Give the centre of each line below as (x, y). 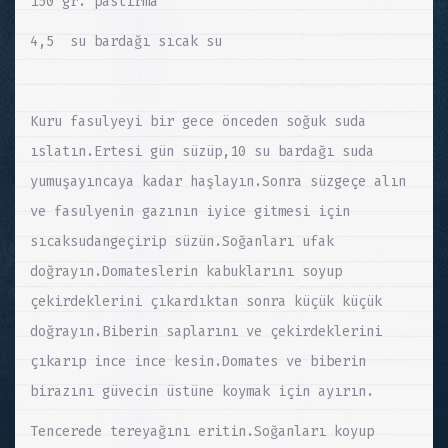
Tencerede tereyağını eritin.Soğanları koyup (202, 432)
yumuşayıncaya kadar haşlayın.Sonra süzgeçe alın (218, 182)
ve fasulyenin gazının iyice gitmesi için (190, 212)
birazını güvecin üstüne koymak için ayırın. (202, 392)
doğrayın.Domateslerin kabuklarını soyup (186, 272)
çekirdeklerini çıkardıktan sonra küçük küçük (206, 302)
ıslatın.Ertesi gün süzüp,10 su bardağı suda (202, 152)
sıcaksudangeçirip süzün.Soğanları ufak (182, 242)
